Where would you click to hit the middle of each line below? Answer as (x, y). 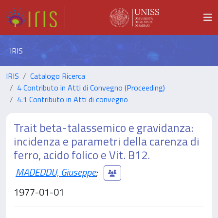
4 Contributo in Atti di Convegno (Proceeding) (91, 88)
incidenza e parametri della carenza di (107, 141)
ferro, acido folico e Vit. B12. (82, 155)
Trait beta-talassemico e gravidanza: (103, 127)
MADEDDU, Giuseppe (56, 172)
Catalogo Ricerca (58, 76)
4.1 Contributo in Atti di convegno (73, 99)
